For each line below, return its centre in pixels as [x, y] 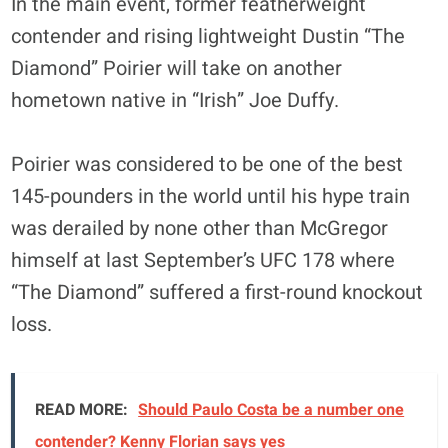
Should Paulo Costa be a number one [271, 409]
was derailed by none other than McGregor [200, 228]
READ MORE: [82, 409]
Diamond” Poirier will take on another [177, 68]
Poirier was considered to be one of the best [207, 164]
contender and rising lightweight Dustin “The [208, 36]
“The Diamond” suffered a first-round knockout [217, 292]
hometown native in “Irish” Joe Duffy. [175, 100]
